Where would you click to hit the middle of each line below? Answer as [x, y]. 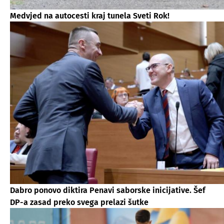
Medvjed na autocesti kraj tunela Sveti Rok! [90, 15]
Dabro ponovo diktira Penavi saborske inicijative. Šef [108, 190]
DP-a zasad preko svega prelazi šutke [79, 202]
